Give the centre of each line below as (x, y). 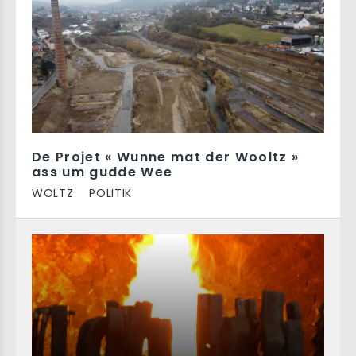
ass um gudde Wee (103, 172)
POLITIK (111, 193)
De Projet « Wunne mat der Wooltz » (166, 157)
